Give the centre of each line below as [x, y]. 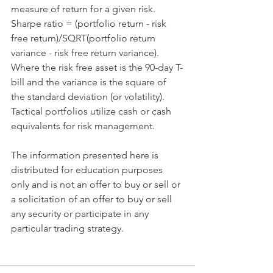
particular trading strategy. [67, 229]
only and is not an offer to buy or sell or [97, 185]
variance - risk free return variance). [86, 53]
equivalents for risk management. [83, 126]
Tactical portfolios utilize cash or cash [92, 112]
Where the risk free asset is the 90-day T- [97, 68]
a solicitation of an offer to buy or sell [93, 199]
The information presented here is [86, 155]
